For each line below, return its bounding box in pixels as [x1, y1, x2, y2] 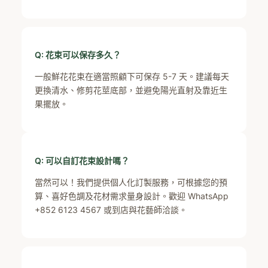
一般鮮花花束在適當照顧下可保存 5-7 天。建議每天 [35, 71, 230, 81]
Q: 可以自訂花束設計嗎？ [35, 155, 130, 166]
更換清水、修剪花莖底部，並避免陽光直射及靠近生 [35, 85, 228, 95]
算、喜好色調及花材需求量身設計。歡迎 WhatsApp [35, 190, 229, 201]
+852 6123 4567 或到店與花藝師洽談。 [35, 204, 188, 215]
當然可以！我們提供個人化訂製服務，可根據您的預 [35, 176, 228, 187]
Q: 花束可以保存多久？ [35, 50, 121, 60]
